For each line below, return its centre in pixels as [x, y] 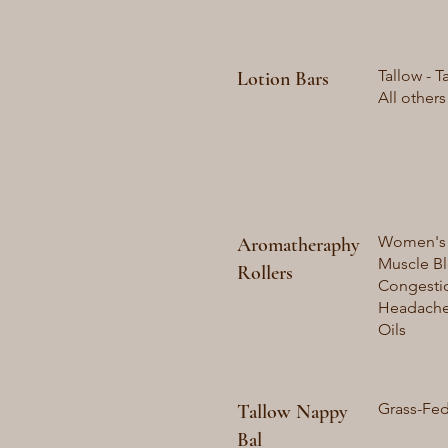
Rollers [265, 273]
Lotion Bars [283, 79]
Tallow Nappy [292, 412]
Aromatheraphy [298, 245]
